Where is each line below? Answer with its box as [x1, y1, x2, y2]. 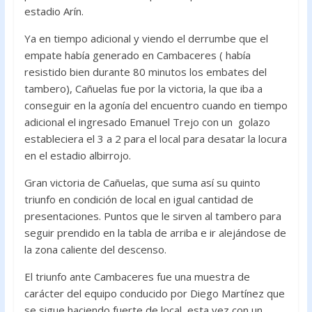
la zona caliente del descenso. [24, 242, 166, 256]
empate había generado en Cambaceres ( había [24, 47, 251, 62]
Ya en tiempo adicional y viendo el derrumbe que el [24, 31, 268, 45]
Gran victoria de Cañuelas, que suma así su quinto [24, 175, 260, 189]
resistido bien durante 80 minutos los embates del [24, 64, 267, 79]
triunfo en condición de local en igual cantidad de [24, 192, 253, 206]
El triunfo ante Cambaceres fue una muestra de [24, 269, 250, 283]
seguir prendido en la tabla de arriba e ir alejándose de [24, 225, 286, 240]
